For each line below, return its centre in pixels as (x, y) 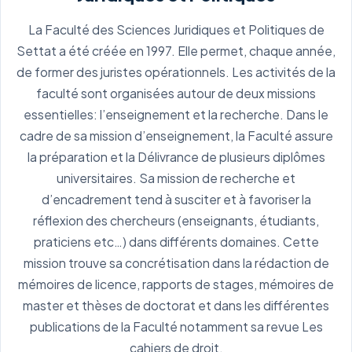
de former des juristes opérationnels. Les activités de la (176, 72)
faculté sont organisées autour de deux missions (176, 93)
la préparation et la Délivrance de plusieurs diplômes (176, 157)
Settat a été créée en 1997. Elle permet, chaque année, (176, 51)
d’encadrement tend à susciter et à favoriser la (176, 199)
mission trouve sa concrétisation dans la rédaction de (176, 263)
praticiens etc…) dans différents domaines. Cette (176, 242)
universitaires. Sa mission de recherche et (176, 178)
